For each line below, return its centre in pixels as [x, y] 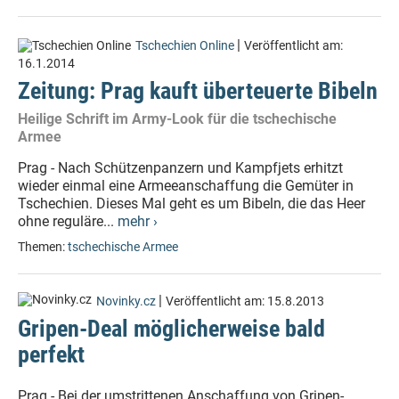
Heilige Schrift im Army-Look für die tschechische [177, 119]
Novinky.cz [126, 301]
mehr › [138, 221]
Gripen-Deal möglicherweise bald [171, 329]
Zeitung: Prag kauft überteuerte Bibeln [198, 91]
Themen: [43, 247]
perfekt [51, 354]
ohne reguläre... [68, 221]
